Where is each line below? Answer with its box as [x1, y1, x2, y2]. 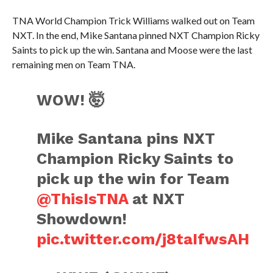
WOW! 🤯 [37, 91, 105, 109]
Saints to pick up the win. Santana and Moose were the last [12, 44, 252, 55]
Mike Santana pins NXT [37, 129, 216, 147]
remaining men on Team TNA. [12, 58, 135, 70]
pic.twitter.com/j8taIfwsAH [37, 230, 250, 248]
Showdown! [37, 210, 127, 228]
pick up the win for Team [37, 169, 230, 188]
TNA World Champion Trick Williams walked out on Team [12, 15, 255, 26]
